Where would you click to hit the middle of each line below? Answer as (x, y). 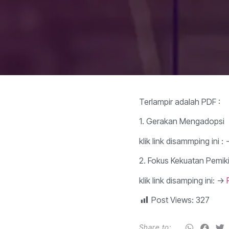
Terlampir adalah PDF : (180, 102)
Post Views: (173, 200)
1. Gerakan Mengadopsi (182, 121)
